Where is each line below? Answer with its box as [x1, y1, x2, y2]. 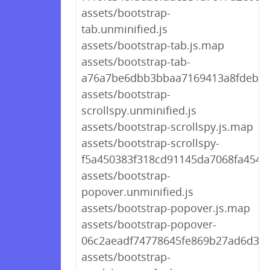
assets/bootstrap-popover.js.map [81, 201, 250, 215]
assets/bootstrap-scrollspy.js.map [81, 119, 253, 134]
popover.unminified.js [81, 184, 193, 199]
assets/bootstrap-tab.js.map [81, 38, 224, 52]
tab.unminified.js [81, 22, 168, 36]
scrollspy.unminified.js [81, 103, 196, 118]
